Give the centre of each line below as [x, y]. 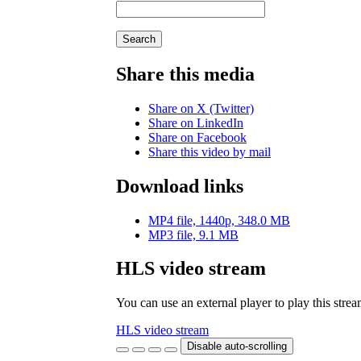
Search [139, 39]
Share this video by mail [210, 151]
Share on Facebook [197, 137]
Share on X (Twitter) [201, 108]
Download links [180, 186]
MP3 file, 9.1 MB [193, 234]
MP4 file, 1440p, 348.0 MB [219, 220]
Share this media [185, 74]
